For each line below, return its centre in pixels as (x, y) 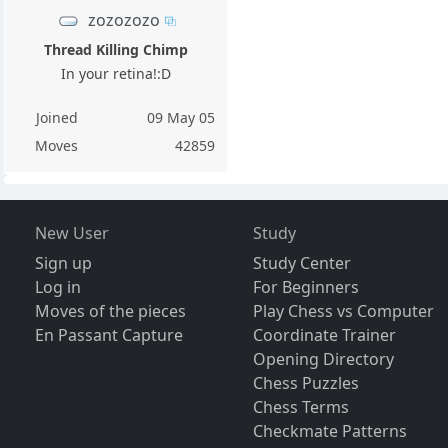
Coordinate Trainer (325, 334)
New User (71, 232)
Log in (57, 286)
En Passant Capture (108, 334)
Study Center (302, 262)
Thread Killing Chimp (116, 49)
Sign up (63, 262)
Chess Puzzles (306, 382)
